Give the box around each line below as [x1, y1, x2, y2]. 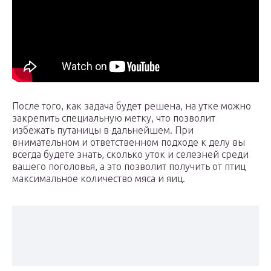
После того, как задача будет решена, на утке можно [12, 100, 251, 112]
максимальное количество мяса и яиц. [12, 173, 185, 184]
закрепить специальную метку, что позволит [12, 113, 215, 124]
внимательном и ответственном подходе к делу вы [12, 137, 245, 148]
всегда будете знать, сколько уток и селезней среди [12, 149, 249, 160]
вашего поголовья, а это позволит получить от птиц [12, 161, 246, 172]
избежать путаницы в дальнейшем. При [12, 125, 194, 136]
